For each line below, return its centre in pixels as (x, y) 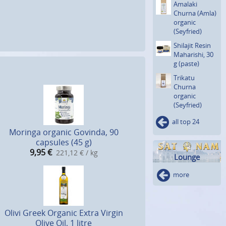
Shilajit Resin (192, 45)
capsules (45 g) (64, 143)
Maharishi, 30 (193, 54)
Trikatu (184, 77)
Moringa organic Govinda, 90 (64, 132)
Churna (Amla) (195, 13)
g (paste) (186, 63)
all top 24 (186, 121)
